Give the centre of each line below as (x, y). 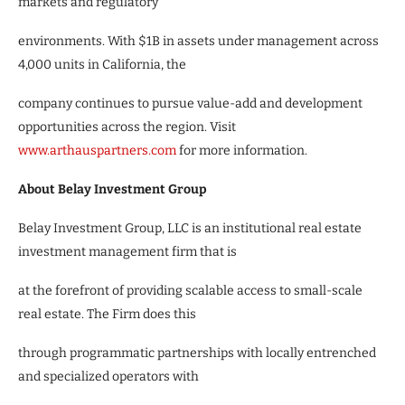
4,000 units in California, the (102, 64)
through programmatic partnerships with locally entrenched (197, 353)
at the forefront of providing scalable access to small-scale (190, 290)
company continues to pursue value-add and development (190, 103)
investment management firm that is (127, 251)
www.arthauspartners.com (97, 150)
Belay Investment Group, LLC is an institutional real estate (190, 228)
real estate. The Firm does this (107, 314)
